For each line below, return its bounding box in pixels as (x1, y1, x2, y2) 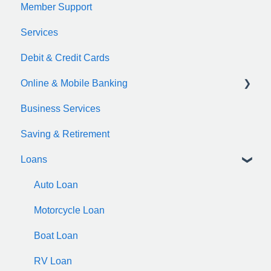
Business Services (21, 103, 100, 114)
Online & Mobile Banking (21, 77, 128, 88)
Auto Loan (34, 179, 78, 190)
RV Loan (34, 255, 72, 266)
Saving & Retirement (21, 128, 109, 139)
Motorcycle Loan (34, 204, 105, 215)
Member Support (21, 1, 92, 12)
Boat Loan (34, 230, 78, 241)
